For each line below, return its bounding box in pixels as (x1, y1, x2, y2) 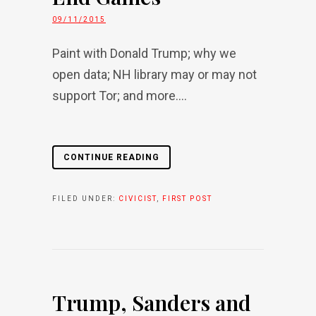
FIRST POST (162, 195, 212, 202)
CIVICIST (119, 195, 157, 202)
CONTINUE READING (63, 152, 159, 162)
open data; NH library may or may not (52, 67, 257, 82)
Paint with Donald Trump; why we (52, 46, 236, 61)
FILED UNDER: (52, 195, 119, 202)
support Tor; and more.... (52, 88, 187, 103)
